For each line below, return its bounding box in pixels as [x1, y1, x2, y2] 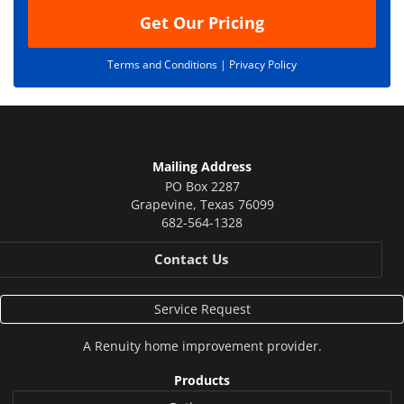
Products [174, 371, 230, 389]
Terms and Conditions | [107, 56, 229, 72]
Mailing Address [152, 157, 252, 175]
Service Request [153, 299, 251, 317]
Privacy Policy [229, 56, 297, 72]
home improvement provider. [140, 336, 322, 354]
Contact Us [153, 249, 228, 269]
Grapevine [130, 195, 193, 213]
